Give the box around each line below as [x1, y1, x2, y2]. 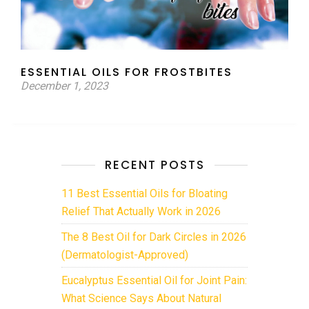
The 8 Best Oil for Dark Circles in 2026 [61, 230, 246, 243]
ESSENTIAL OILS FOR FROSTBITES [21, 63, 232, 80]
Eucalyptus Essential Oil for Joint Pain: [61, 273, 247, 287]
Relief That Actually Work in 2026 [61, 204, 221, 216]
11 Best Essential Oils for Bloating [61, 186, 228, 200]
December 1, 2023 [21, 79, 108, 92]
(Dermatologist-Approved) [61, 248, 188, 259]
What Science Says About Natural [61, 291, 221, 303]
